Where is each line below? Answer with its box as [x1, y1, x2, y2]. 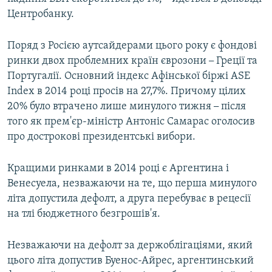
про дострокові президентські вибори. [7, 131, 195, 143]
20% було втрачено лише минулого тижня [7, 101, 214, 113]
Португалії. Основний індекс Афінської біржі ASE [7, 70, 250, 83]
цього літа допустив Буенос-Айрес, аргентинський [7, 255, 254, 267]
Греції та [216, 55, 257, 67]
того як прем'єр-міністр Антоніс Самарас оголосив [7, 116, 255, 128]
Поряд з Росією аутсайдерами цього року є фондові [7, 40, 257, 52]
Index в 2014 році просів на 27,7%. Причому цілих [7, 86, 246, 98]
